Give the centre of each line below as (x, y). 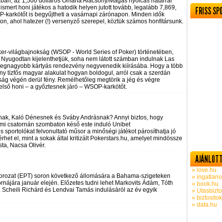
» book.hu (204, 184)
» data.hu (204, 205)
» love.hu (203, 170)
